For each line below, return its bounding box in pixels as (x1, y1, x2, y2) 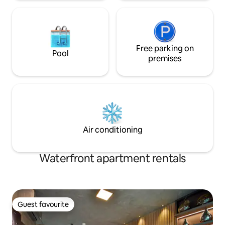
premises (148, 53, 181, 64)
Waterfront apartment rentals (39, 151, 186, 166)
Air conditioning (82, 125, 143, 136)
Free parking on (136, 43, 194, 54)
